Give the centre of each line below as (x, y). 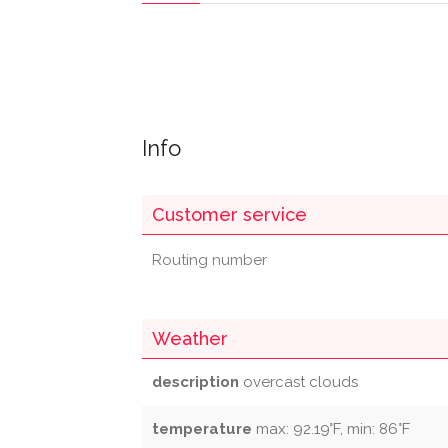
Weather (190, 338)
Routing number (209, 260)
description (195, 382)
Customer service (229, 214)
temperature (202, 429)
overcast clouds (298, 382)
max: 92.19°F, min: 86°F (331, 429)
